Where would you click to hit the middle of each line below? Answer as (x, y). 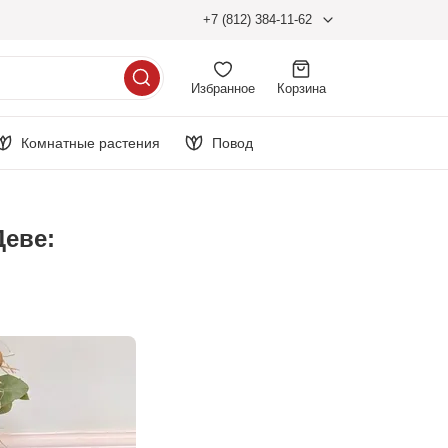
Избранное (223, 88)
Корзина (301, 88)
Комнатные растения (90, 142)
